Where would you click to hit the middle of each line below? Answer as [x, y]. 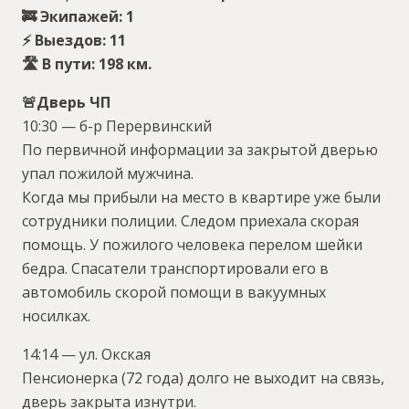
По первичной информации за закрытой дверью [200, 150]
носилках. [56, 316]
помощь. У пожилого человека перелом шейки [192, 245]
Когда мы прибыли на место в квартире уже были [201, 198]
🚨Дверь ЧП [66, 103]
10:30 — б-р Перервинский [117, 126]
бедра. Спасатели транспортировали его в [175, 269]
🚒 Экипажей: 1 [78, 17]
